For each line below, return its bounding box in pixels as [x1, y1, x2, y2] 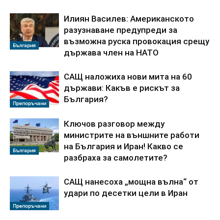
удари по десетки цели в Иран [64, 188, 188, 198]
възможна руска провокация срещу [64, 36, 209, 46]
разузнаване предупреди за [64, 25, 177, 35]
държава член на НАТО [64, 47, 159, 57]
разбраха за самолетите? [64, 152, 167, 163]
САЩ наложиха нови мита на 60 [64, 71, 192, 82]
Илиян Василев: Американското [64, 13, 194, 24]
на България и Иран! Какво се [64, 141, 183, 151]
